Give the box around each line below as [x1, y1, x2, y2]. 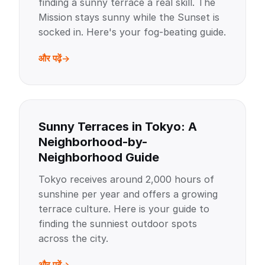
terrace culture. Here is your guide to [38, 203, 209, 215]
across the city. [38, 232, 108, 244]
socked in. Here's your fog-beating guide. [38, 26, 226, 38]
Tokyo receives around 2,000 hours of [38, 173, 214, 185]
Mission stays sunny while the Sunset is [38, 11, 219, 23]
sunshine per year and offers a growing [38, 188, 218, 200]
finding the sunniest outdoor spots [38, 218, 197, 230]
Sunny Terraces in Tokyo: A [38, 119, 197, 134]
